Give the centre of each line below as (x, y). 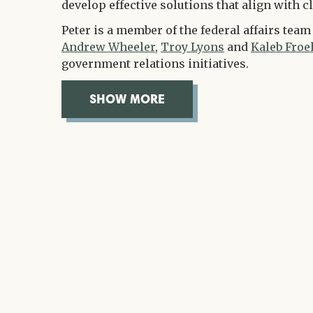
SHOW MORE (127, 99)
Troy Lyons (192, 47)
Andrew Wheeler (108, 47)
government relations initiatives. (155, 64)
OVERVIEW (158, 111)
